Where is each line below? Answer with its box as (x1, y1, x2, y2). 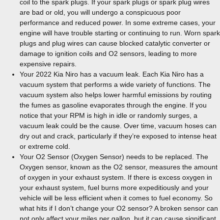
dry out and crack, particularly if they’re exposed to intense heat (20, 132, 217, 140)
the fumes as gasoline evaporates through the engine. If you (20, 101, 207, 109)
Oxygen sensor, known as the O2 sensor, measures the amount (20, 163, 218, 171)
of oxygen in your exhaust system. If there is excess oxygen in (20, 173, 212, 181)
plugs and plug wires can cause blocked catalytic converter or (20, 39, 210, 47)
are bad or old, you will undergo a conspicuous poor (20, 8, 181, 16)
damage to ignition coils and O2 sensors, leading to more (20, 50, 197, 57)
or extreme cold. (20, 142, 70, 150)
